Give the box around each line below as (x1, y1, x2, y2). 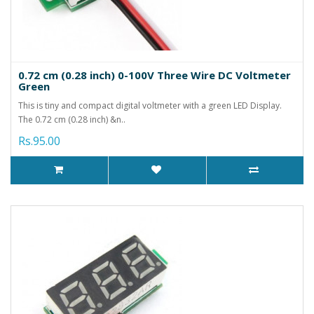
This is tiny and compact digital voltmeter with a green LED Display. (18, 99, 282, 111)
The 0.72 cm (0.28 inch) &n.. (18, 113, 125, 125)
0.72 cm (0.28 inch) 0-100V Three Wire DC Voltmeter (18, 67, 291, 82)
